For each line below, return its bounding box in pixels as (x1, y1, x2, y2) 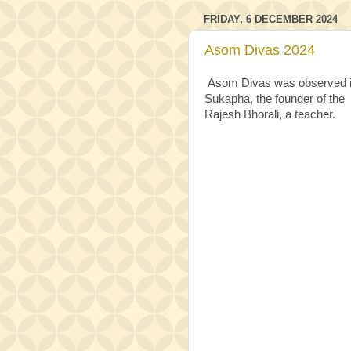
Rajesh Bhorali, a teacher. (204, 107, 335, 121)
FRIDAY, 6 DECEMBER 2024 (204, 13, 338, 25)
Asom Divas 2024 (204, 42, 315, 59)
